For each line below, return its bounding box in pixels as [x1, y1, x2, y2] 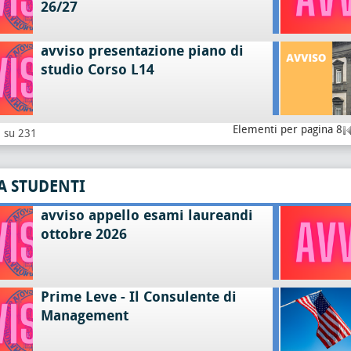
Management [40, 307, 128, 324]
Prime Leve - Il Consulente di [40, 288, 237, 306]
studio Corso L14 [40, 61, 154, 78]
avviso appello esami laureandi [40, 207, 253, 224]
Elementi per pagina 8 [233, 123, 342, 136]
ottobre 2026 [40, 226, 127, 243]
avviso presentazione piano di [40, 42, 244, 60]
